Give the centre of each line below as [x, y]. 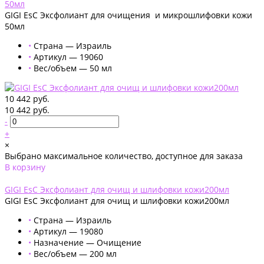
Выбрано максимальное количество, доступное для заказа [124, 156]
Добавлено [27, 178]
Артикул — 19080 [68, 231]
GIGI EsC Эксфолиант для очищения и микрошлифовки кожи [128, 15]
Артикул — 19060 [68, 57]
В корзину [25, 167]
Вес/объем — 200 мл [75, 253]
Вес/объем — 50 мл [73, 68]
